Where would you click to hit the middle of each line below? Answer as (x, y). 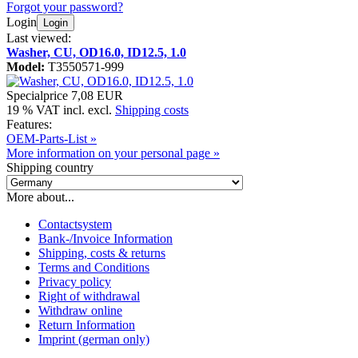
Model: (26, 67)
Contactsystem (75, 225)
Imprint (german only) (94, 340)
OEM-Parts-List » (52, 139)
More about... (40, 197)
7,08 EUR (97, 96)
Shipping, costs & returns (102, 253)
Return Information (87, 325)
